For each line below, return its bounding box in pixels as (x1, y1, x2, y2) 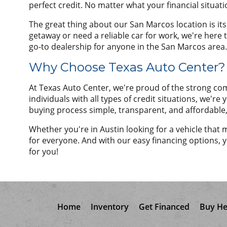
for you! (29, 146, 58, 158)
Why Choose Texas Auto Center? (29, 59, 225, 74)
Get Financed (138, 201, 190, 213)
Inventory (90, 201, 129, 213)
